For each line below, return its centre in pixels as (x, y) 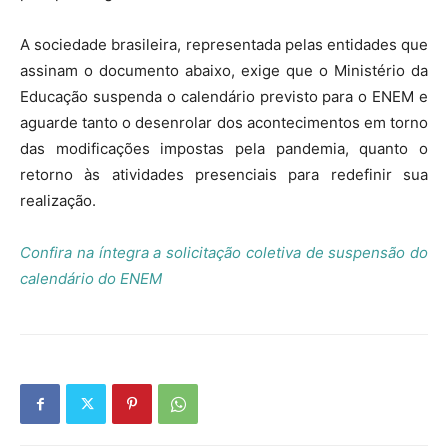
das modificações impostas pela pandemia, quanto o (224, 148)
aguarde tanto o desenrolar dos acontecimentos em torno (224, 122)
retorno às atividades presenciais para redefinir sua (224, 174)
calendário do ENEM (91, 278)
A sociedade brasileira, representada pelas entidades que (224, 44)
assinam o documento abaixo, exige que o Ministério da (224, 70)
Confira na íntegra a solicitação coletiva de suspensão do (224, 252)
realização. (58, 200)
